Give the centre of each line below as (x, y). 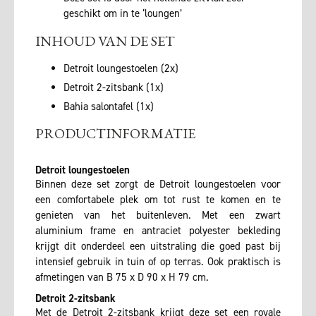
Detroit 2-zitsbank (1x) (114, 87)
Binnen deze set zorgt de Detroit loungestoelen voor (158, 184)
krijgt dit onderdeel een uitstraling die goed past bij (158, 247)
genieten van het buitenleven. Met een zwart (158, 215)
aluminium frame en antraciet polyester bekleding (158, 231)
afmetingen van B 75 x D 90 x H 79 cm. (122, 278)
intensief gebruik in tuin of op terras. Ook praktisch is (158, 262)
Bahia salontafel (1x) (109, 106)
